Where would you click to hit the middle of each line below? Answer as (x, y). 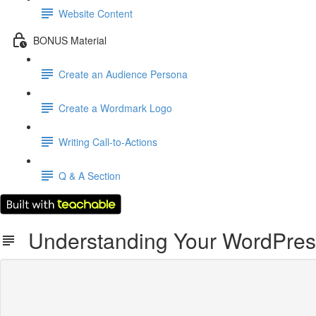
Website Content (96, 13)
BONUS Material (70, 40)
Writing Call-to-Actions (108, 141)
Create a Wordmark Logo (115, 108)
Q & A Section (90, 175)
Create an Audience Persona (123, 74)
